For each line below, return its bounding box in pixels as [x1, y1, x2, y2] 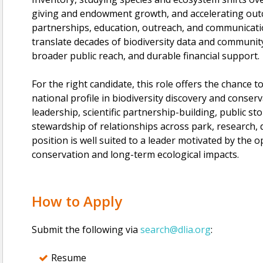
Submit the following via [32, 223, 140, 236]
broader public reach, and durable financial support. [32, 49, 259, 62]
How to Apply [32, 191, 126, 211]
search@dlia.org [140, 223, 211, 236]
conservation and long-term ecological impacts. [32, 148, 239, 161]
